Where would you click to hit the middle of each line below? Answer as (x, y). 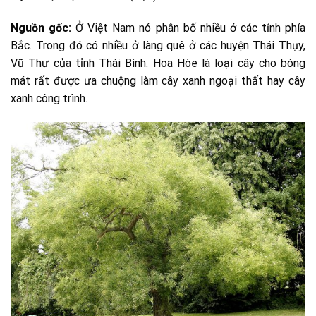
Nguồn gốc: (41, 28)
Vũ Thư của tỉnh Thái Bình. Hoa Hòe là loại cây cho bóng (158, 63)
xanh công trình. (49, 99)
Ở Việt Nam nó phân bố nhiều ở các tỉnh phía (189, 28)
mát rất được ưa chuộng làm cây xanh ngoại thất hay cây (158, 81)
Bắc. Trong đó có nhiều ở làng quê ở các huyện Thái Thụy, (158, 46)
